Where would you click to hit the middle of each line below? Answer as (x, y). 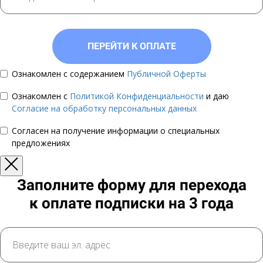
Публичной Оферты (166, 74)
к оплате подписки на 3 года (131, 203)
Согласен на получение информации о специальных (116, 131)
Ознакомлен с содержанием (69, 74)
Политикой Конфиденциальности (138, 96)
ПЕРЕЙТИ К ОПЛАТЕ (131, 46)
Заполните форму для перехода (131, 185)
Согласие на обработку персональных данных (104, 108)
